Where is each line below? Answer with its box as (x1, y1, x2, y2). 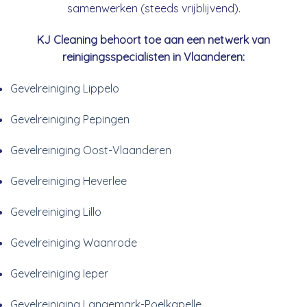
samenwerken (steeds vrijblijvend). (66, 1, 241, 16)
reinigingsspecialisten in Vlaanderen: (62, 49, 245, 64)
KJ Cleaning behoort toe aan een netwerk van (37, 32, 270, 47)
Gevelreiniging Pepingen (10, 112, 130, 126)
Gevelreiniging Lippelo (10, 81, 119, 95)
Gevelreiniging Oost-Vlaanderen (10, 143, 171, 157)
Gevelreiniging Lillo (10, 204, 101, 219)
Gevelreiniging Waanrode (10, 235, 137, 249)
